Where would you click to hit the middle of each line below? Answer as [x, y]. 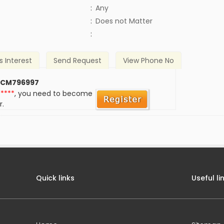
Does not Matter [124, 21]
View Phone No [148, 61]
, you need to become [54, 94]
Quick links [55, 178]
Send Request [78, 61]
